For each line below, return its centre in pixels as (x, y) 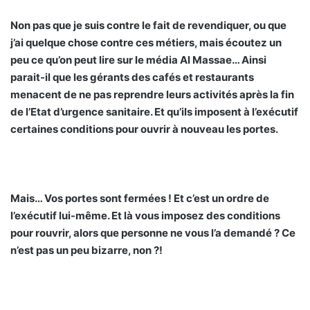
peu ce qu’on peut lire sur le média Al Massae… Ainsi (138, 60)
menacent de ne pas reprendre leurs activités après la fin (152, 94)
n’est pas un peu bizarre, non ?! (86, 250)
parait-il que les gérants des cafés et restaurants (132, 77)
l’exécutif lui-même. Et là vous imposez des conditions (145, 215)
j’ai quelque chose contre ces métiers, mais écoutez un (146, 42)
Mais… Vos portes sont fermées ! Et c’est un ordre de (140, 198)
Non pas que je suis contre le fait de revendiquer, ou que (148, 25)
